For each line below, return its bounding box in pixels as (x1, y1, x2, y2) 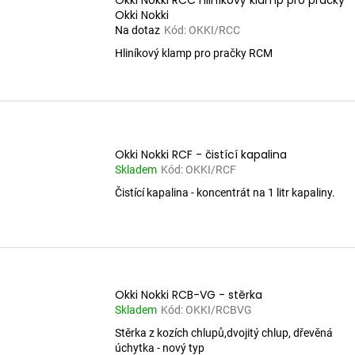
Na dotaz (115, 24, 160, 37)
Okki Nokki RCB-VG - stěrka (115, 286, 262, 303)
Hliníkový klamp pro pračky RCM (115, 47, 273, 60)
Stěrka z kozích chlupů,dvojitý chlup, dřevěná (115, 326, 333, 339)
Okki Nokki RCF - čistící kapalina (115, 147, 287, 163)
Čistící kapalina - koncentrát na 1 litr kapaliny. (115, 186, 335, 200)
